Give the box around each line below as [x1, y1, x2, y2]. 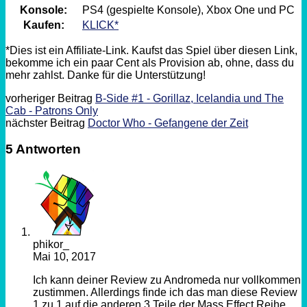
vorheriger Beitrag [5, 92, 95, 104]
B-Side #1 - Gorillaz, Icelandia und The [95, 92, 284, 104]
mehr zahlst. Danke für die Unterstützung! [5, 69, 206, 81]
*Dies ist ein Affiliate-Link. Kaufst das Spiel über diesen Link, [5, 44, 297, 56]
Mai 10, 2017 [33, 251, 96, 263]
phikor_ [33, 238, 69, 251]
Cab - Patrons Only [5, 104, 98, 116]
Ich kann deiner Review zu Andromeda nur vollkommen [33, 274, 301, 286]
